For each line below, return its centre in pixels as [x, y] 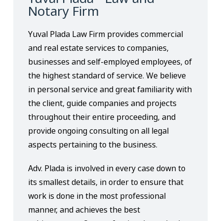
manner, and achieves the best [84, 210]
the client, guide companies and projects [103, 103]
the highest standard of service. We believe [107, 75]
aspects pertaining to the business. [93, 145]
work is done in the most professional [97, 196]
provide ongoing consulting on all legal [99, 131]
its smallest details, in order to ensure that [106, 182]
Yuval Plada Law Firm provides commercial [106, 34]
